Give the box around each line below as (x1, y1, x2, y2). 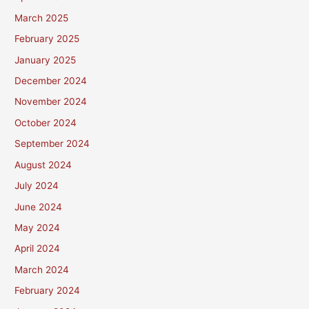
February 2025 (14, 33, 80, 45)
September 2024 (14, 138, 90, 150)
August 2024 (14, 159, 72, 170)
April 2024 (14, 243, 61, 255)
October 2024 (14, 117, 77, 128)
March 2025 (14, 12, 69, 23)
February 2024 (14, 285, 81, 297)
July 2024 (14, 180, 59, 192)
